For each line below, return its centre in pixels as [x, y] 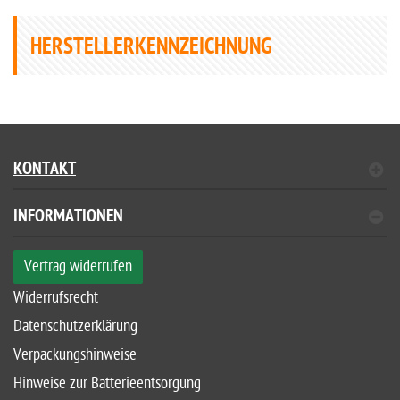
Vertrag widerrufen [78, 266]
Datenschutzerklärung [75, 326]
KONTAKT [45, 170]
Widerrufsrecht [56, 297]
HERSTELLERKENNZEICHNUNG [151, 48]
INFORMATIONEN [68, 217]
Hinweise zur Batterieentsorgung [107, 383]
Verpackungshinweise [75, 354]
